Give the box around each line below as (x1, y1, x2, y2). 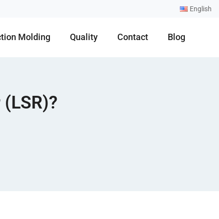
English (190, 5, 212, 13)
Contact (117, 32, 149, 43)
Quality (70, 32, 98, 43)
